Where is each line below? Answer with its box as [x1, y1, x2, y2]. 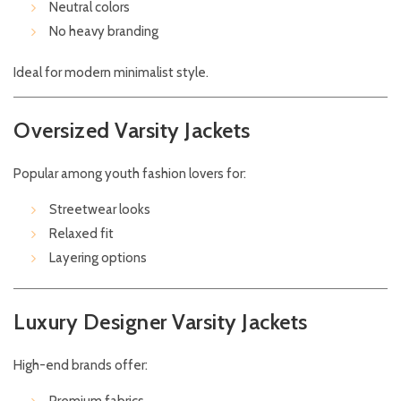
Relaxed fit [49, 226, 114, 243]
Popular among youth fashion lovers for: [13, 166, 246, 183]
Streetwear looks [49, 201, 150, 218]
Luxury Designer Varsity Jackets [13, 309, 308, 336]
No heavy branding [49, 23, 158, 40]
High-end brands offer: [13, 357, 148, 374]
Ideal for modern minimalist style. [13, 64, 209, 81]
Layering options [49, 250, 147, 267]
